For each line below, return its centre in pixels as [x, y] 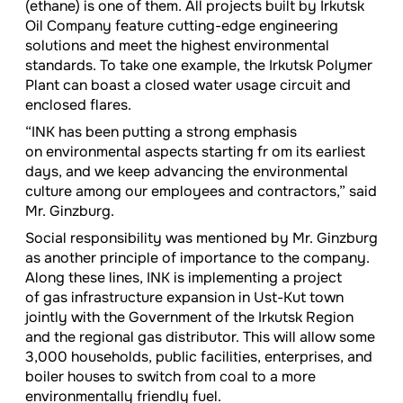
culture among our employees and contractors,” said [201, 192]
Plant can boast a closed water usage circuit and [188, 85]
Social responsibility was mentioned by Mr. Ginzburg [201, 238]
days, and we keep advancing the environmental [187, 172]
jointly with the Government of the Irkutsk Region [189, 318]
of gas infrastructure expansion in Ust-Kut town [184, 298]
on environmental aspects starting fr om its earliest [195, 152]
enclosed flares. [78, 105]
